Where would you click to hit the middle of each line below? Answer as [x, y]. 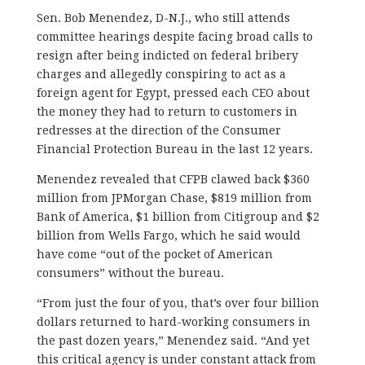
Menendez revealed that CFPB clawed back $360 [173, 179]
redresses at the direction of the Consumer [158, 130]
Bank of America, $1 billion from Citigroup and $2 [178, 216]
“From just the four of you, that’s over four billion [178, 303]
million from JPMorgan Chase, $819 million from [174, 198]
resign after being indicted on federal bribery [167, 55]
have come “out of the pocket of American [154, 254]
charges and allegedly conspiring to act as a [161, 74]
